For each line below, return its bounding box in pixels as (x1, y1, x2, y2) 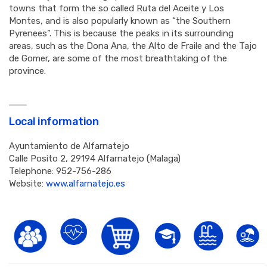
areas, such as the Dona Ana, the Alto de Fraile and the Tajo (9, 41, 257, 51)
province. (9, 66, 46, 76)
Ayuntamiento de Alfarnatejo (9, 141, 129, 151)
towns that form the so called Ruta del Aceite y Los (9, 3, 224, 14)
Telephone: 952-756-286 (9, 166, 111, 176)
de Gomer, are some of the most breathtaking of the (9, 53, 227, 64)
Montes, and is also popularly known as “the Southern (9, 15, 231, 26)
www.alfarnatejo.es (46, 178, 125, 189)
